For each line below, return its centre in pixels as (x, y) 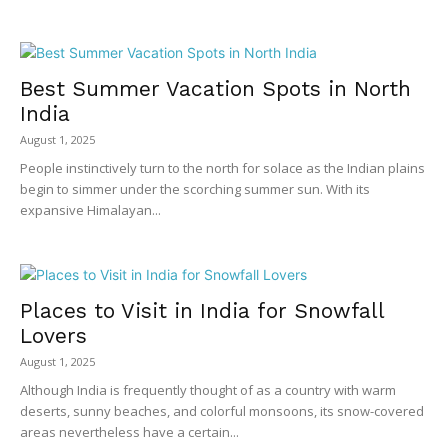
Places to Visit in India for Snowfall (202, 310)
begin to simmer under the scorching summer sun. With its (195, 188)
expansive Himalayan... (90, 209)
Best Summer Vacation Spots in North (215, 88)
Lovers (53, 335)
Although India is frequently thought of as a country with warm (208, 389)
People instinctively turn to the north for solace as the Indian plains (222, 167)
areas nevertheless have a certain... (129, 431)
